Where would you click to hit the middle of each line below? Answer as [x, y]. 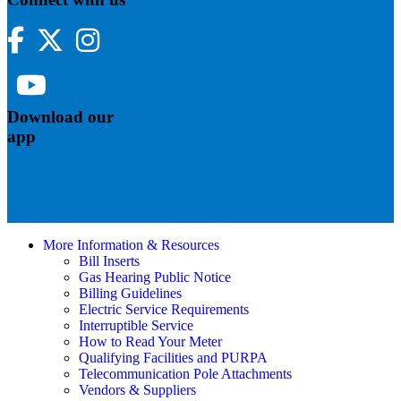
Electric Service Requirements [164, 310]
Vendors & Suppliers [137, 390]
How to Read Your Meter [150, 342]
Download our [60, 117]
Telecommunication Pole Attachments [185, 374]
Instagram [126, 34]
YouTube [72, 79]
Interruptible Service [136, 326]
